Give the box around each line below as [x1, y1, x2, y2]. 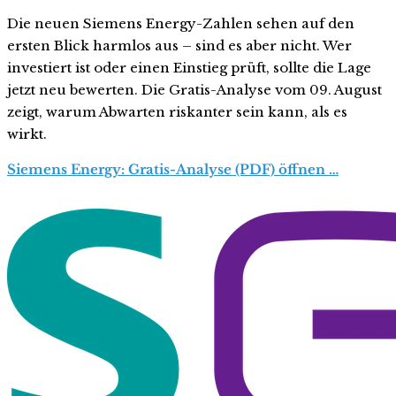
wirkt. [7, 125, 47, 142]
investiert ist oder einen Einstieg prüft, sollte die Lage [7, 58, 371, 76]
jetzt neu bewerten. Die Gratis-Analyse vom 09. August [7, 80, 382, 98]
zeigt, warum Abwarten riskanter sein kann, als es [7, 103, 347, 120]
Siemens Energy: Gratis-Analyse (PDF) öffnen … [7, 160, 339, 178]
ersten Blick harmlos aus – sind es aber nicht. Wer [7, 36, 352, 54]
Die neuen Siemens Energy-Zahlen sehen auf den [7, 14, 354, 32]
